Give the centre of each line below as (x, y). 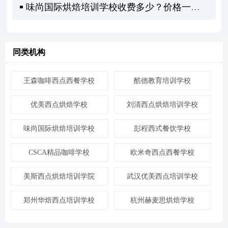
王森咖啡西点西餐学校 (59, 80)
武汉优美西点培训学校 (163, 176)
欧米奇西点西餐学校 (163, 152)
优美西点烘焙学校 (59, 104)
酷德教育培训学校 (163, 80)
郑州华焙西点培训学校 (59, 200)
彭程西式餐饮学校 (163, 128)
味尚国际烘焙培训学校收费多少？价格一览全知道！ (109, 7)
